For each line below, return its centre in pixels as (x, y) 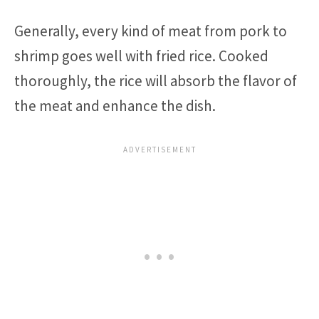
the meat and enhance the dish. (115, 106)
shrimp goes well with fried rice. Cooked (141, 56)
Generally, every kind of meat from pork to (151, 31)
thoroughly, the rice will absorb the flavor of (156, 81)
